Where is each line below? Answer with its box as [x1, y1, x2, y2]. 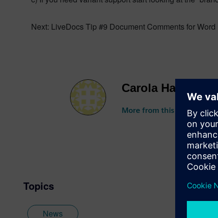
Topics [23, 179, 54, 193]
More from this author [122, 106, 200, 115]
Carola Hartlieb [122, 81, 204, 94]
